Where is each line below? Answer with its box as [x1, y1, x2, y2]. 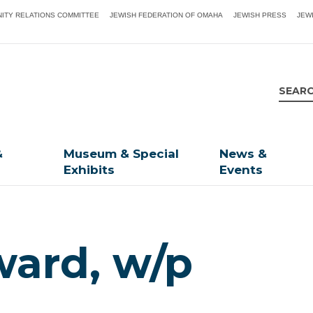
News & [219, 147, 268, 161]
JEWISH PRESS [233, 11, 287, 19]
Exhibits [64, 163, 115, 177]
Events [219, 163, 263, 177]
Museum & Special [64, 147, 180, 161]
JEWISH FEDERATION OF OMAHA [110, 11, 224, 19]
